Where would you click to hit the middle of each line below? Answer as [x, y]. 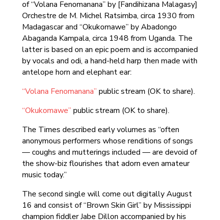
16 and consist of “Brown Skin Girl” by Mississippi [106, 205]
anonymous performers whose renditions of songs [107, 141]
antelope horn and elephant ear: [77, 72]
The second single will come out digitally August [107, 194]
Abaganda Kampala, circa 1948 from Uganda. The [107, 38]
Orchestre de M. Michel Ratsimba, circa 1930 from [108, 16]
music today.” [44, 175]
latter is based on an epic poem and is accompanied [110, 50]
